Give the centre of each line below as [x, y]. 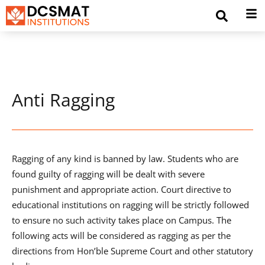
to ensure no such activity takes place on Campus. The [122, 220]
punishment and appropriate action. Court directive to [122, 189]
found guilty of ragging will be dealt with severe [108, 174]
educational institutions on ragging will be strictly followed [130, 204]
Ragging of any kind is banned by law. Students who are [125, 158]
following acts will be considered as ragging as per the [121, 235]
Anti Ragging [63, 99]
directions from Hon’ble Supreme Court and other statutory [132, 251]
